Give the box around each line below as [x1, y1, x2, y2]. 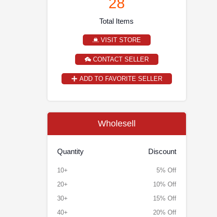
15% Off [153, 195, 176, 202]
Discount [148, 147, 176, 155]
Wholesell [97, 119, 136, 128]
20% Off [153, 209, 176, 216]
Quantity [57, 147, 84, 155]
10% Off [153, 181, 176, 188]
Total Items [99, 17, 134, 25]
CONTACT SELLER [91, 56, 149, 63]
